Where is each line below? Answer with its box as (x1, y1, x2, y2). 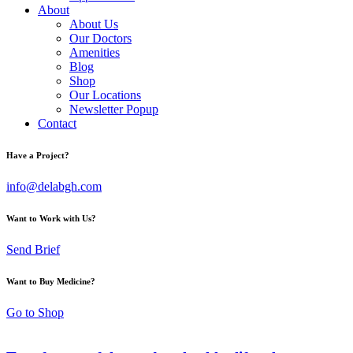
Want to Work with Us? (6, 213, 96, 223)
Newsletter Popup (69, 102, 158, 116)
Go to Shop (6, 305, 64, 319)
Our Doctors (69, 32, 132, 45)
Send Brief (6, 242, 60, 256)
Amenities (69, 46, 120, 59)
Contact (38, 117, 76, 130)
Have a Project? (6, 150, 69, 160)
